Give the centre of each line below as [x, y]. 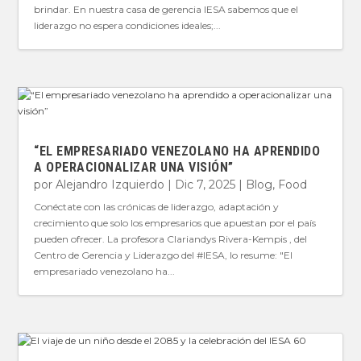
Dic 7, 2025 [205, 184]
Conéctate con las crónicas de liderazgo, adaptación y [157, 206]
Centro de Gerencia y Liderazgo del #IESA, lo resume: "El [164, 255]
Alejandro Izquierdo [110, 184]
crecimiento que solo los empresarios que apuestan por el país [175, 222]
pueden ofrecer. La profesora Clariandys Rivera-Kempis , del [171, 239]
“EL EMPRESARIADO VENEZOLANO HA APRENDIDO [177, 151]
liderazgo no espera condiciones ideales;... [128, 25]
